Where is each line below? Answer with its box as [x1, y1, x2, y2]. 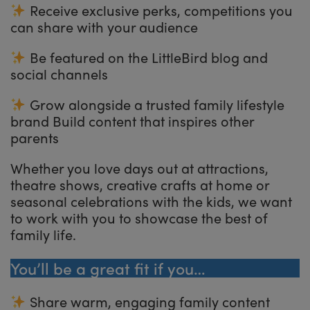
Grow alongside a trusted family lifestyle [26, 93, 284, 114]
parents [10, 127, 59, 147]
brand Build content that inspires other [10, 110, 254, 131]
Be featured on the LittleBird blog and [26, 46, 268, 67]
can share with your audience [10, 16, 198, 37]
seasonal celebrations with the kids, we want [10, 190, 292, 211]
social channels [10, 63, 108, 84]
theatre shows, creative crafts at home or [10, 174, 269, 194]
